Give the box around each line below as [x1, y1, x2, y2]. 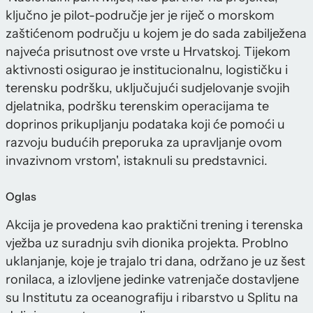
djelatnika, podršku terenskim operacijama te [6, 99, 269, 115]
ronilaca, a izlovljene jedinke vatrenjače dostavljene [6, 272, 299, 288]
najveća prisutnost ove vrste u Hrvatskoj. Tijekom [6, 44, 291, 60]
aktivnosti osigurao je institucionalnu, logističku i [6, 62, 288, 78]
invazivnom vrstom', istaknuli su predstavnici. [6, 153, 268, 169]
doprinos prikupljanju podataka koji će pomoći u [6, 117, 285, 133]
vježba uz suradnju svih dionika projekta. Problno [6, 235, 289, 252]
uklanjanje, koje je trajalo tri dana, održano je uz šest [6, 254, 305, 270]
